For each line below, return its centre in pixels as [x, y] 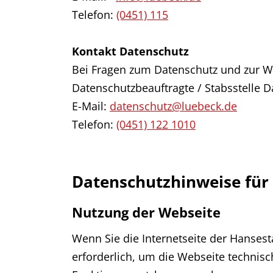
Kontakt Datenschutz [130, 51]
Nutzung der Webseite [146, 212]
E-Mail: [91, 106]
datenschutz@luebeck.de [173, 106]
